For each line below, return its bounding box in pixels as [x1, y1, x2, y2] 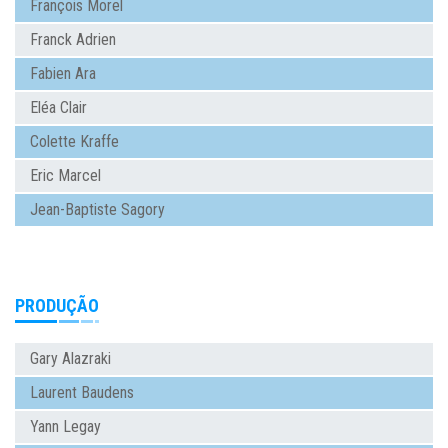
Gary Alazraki [30, 348, 111, 368]
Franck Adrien [30, 29, 116, 49]
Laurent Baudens [30, 382, 134, 402]
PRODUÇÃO [15, 294, 99, 316]
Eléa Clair [30, 97, 87, 117]
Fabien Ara [30, 63, 96, 83]
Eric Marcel [30, 165, 101, 185]
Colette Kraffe [30, 131, 119, 151]
